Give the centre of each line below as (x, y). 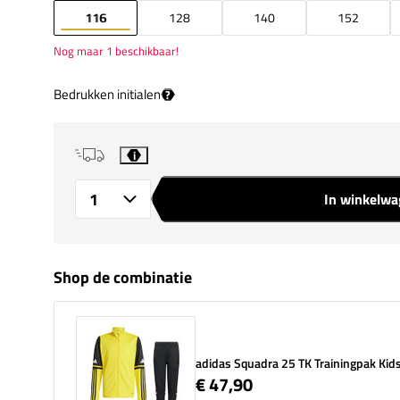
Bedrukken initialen (107, 94)
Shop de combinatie (123, 277)
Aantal (82, 203)
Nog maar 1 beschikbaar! (116, 50)
